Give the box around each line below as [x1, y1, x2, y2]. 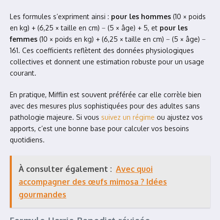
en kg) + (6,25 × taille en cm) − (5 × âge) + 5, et [10, 24, 160, 32]
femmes [10, 35, 37, 43]
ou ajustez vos [155, 113, 203, 121]
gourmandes [19, 190, 66, 199]
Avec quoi [116, 164, 153, 174]
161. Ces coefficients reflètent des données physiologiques [10, 46, 194, 55]
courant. [10, 69, 36, 77]
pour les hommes [111, 12, 171, 21]
